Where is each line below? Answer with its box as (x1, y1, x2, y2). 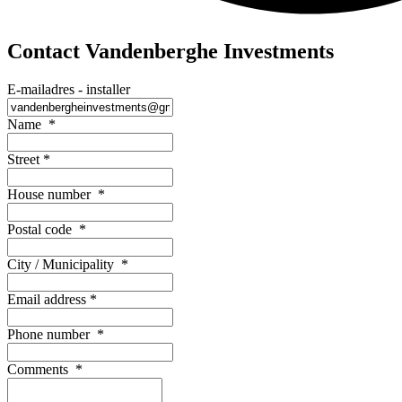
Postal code (7, 221, 79, 237)
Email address (7, 291, 90, 307)
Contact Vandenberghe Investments (7, 39, 334, 63)
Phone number (7, 326, 97, 342)
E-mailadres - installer (7, 81, 130, 97)
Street (7, 151, 43, 167)
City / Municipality (7, 256, 121, 272)
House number (7, 186, 98, 202)
